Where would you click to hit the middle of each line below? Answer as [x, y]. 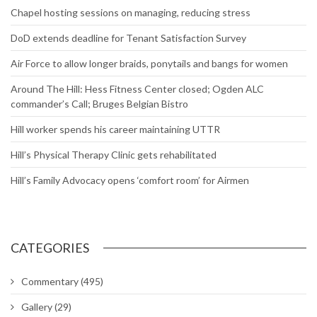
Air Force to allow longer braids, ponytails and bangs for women [149, 63]
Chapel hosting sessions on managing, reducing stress [131, 12]
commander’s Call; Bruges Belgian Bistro [99, 104]
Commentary [50, 281]
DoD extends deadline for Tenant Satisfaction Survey [128, 38]
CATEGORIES [50, 248]
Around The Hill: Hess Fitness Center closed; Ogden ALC [137, 89]
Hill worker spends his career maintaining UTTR [115, 129]
